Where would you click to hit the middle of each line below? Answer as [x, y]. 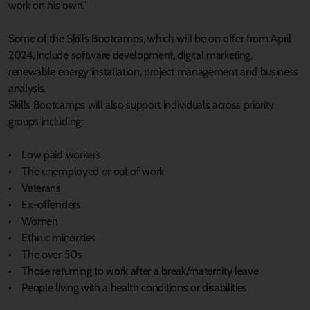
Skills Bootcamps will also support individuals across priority [142, 104]
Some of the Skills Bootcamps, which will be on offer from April [150, 38]
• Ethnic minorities [52, 237]
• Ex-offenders [45, 204]
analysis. [28, 88]
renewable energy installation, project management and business [154, 71]
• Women [33, 221]
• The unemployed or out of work [86, 171]
